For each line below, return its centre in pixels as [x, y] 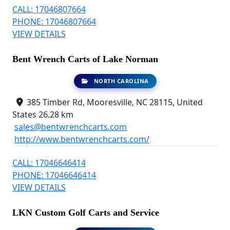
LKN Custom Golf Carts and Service [86, 213]
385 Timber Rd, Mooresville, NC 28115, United [114, 102]
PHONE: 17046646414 [54, 175]
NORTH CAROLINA [120, 81]
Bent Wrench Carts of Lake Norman [85, 59]
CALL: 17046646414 [49, 163]
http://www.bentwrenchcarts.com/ [82, 139]
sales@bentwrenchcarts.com [71, 127]
